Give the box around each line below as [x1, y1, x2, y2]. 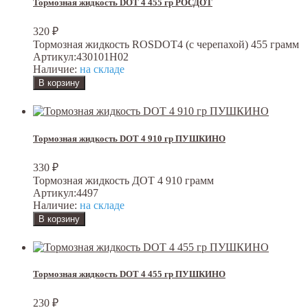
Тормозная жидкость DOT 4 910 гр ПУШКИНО [33, 133, 225, 144]
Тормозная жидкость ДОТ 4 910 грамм [33, 174, 214, 186]
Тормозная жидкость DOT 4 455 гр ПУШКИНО [33, 268, 225, 279]
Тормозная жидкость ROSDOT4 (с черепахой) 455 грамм [33, 38, 299, 51]
